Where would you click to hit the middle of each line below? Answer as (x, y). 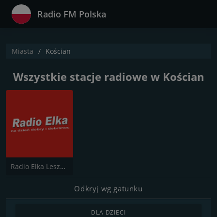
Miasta (23, 51)
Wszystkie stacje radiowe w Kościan (108, 77)
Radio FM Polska (72, 14)
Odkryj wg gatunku (108, 188)
